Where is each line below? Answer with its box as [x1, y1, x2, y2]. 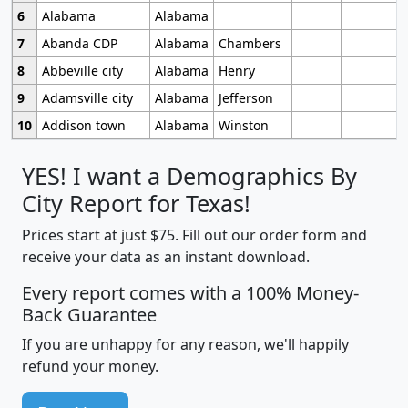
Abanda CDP [41, 34, 117, 52]
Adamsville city [41, 88, 133, 107]
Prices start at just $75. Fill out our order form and [22, 224, 367, 245]
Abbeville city [41, 61, 123, 79]
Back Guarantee [22, 301, 157, 327]
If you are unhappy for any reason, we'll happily [22, 333, 349, 354]
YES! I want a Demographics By [22, 159, 357, 191]
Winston [218, 116, 269, 134]
